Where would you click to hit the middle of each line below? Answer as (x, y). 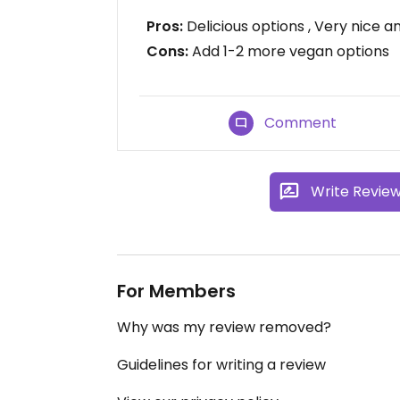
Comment (301, 123)
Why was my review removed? (224, 327)
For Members (176, 291)
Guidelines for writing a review (221, 365)
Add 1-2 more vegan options (289, 51)
